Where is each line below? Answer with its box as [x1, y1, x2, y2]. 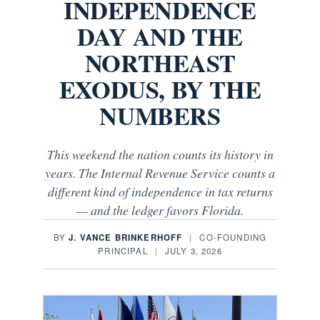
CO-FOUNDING [199, 231, 267, 243]
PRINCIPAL [98, 245, 148, 256]
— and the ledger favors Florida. [76, 201, 244, 219]
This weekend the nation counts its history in [46, 146, 274, 163]
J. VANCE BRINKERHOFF [69, 231, 183, 244]
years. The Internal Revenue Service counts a [45, 164, 275, 181]
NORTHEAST [84, 45, 236, 81]
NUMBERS [99, 98, 221, 134]
